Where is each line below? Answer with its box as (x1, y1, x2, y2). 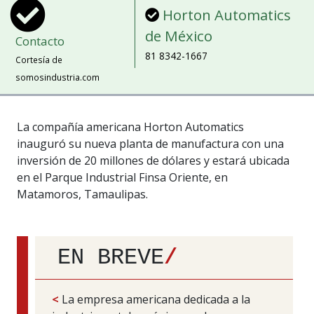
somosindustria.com (15, 71, 100, 83)
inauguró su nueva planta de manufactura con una (17, 136, 284, 152)
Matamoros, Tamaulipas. (17, 186, 148, 203)
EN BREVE (57, 244, 164, 271)
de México (144, 25, 212, 46)
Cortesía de (15, 53, 62, 65)
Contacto (15, 32, 64, 49)
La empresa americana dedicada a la (58, 292, 250, 308)
